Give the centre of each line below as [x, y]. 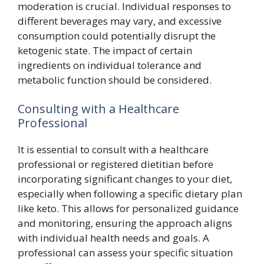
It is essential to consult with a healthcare [113, 149]
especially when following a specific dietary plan [130, 194]
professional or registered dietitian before [115, 164]
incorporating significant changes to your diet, [125, 179]
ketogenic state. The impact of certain [105, 50]
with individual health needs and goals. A [113, 238]
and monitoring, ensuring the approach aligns [125, 223]
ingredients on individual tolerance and [110, 65]
